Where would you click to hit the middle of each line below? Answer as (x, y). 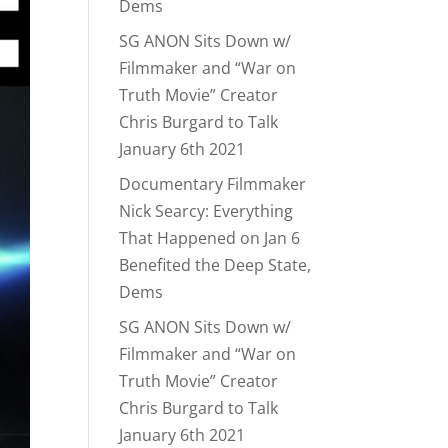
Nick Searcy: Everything (206, 210)
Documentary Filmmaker (213, 183)
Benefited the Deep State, (215, 264)
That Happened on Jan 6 (210, 237)
